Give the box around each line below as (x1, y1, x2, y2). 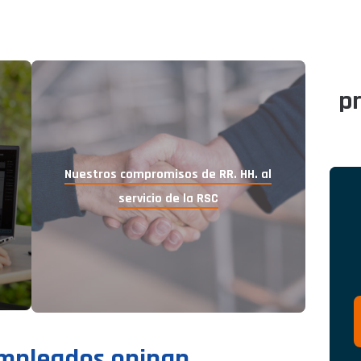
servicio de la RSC (118, 189, 218, 207)
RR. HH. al (219, 165, 272, 183)
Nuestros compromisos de (64, 165, 217, 183)
